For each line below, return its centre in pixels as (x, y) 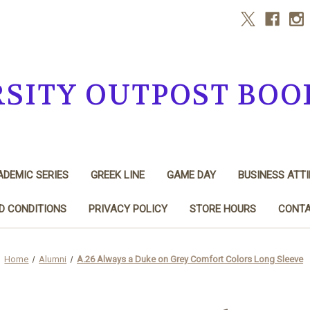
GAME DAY (191, 175)
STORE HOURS (222, 209)
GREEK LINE (117, 175)
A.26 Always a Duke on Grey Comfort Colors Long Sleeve (190, 259)
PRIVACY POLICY (128, 209)
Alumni (53, 259)
